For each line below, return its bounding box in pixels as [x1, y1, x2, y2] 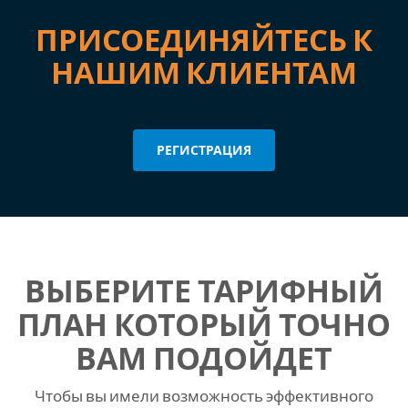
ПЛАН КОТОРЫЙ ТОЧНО [17, 305, 391, 342]
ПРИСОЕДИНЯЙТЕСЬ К [36, 21, 372, 57]
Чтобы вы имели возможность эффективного [35, 386, 373, 405]
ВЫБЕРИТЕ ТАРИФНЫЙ [25, 271, 383, 309]
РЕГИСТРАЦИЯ [157, 142, 251, 158]
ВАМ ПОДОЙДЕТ [76, 339, 332, 376]
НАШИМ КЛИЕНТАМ [51, 54, 357, 90]
